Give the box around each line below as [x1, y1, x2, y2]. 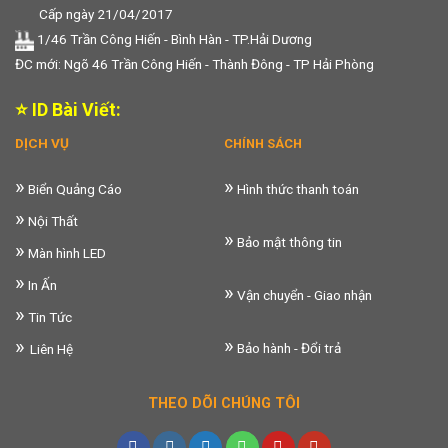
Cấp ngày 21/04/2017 [15, 5, 173, 22]
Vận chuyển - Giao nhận [234, 287, 372, 304]
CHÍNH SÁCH [224, 136, 302, 152]
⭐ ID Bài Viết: [15, 99, 121, 121]
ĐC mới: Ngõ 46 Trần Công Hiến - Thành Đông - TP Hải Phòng [15, 55, 374, 72]
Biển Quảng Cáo [28, 181, 122, 198]
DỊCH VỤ [15, 135, 69, 152]
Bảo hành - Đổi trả [234, 339, 341, 356]
